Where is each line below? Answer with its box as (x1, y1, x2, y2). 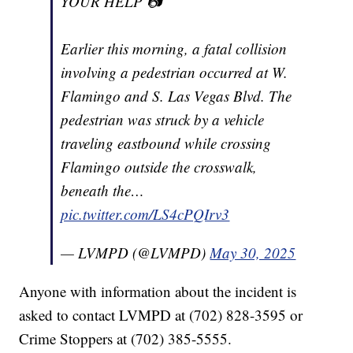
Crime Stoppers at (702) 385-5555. (19, 329, 232, 349)
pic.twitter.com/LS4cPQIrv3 (61, 204, 230, 225)
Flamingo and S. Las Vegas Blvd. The (61, 86, 292, 106)
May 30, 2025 (210, 243, 296, 263)
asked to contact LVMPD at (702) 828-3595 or (19, 305, 303, 325)
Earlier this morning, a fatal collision (61, 39, 288, 59)
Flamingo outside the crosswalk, (61, 157, 258, 177)
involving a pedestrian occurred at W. (61, 62, 288, 83)
